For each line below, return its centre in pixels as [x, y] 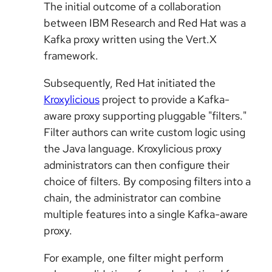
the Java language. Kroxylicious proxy [133, 148]
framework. [71, 55]
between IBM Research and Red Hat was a [145, 22]
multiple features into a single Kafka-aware [146, 214]
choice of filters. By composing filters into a [147, 181]
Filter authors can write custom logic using [144, 132]
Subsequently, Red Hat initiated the [130, 83]
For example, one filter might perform [134, 257]
